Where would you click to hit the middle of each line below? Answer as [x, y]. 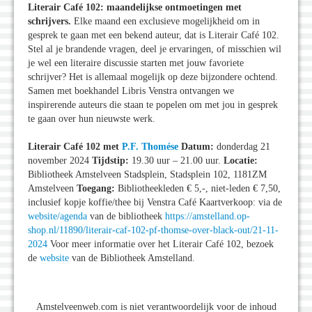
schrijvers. [49, 21]
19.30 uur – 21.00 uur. [176, 160]
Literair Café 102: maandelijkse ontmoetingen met [135, 7]
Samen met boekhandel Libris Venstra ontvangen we [131, 91]
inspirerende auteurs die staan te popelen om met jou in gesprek [153, 104]
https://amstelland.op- [208, 216]
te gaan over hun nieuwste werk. [92, 118]
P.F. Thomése [150, 146]
